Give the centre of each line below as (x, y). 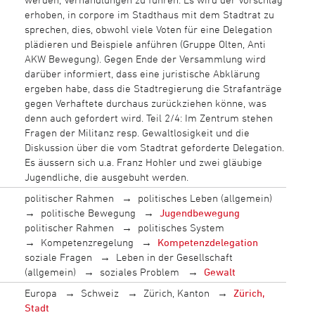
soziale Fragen (58, 257)
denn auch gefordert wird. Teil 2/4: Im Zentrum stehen (148, 117)
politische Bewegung (88, 212)
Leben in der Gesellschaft (175, 257)
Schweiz (100, 292)
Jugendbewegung (200, 212)
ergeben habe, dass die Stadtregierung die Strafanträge (153, 88)
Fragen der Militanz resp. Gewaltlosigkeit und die (137, 132)
